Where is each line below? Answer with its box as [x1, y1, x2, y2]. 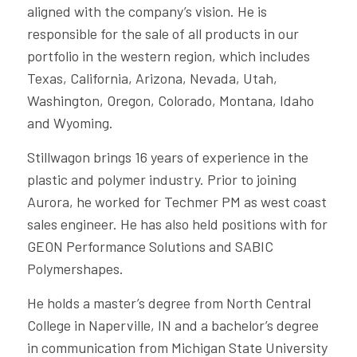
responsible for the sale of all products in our [26, 24, 299, 42]
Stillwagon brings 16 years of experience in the [26, 147, 308, 166]
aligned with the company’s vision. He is [26, 2, 267, 20]
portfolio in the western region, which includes [26, 46, 310, 65]
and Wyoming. [26, 113, 113, 131]
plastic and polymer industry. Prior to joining [26, 170, 296, 188]
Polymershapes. [26, 259, 124, 277]
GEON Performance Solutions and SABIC [26, 237, 273, 255]
